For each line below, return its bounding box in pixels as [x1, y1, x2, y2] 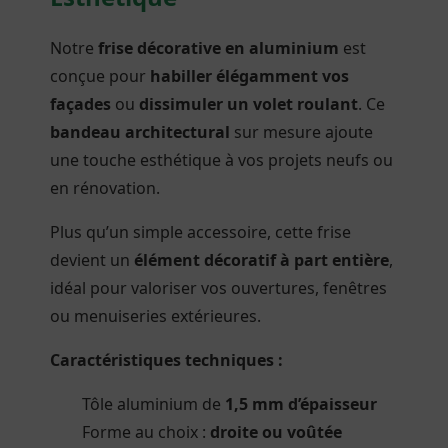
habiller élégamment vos [149, 65, 349, 88]
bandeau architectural [49, 121, 230, 144]
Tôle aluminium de [81, 393, 225, 416]
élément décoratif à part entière [133, 249, 389, 272]
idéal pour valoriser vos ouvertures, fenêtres [49, 277, 387, 300]
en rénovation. [49, 177, 160, 200]
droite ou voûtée [209, 421, 342, 444]
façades [49, 93, 111, 116]
